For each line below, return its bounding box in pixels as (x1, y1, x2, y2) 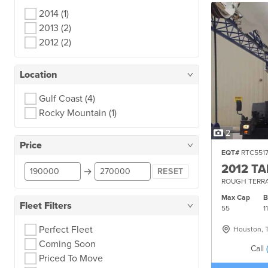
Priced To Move (39, 252, 103, 264)
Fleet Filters (20, 200, 72, 212)
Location (20, 69, 57, 81)
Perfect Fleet (39, 224, 93, 236)
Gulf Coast (39, 93, 83, 105)
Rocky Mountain (39, 107, 106, 119)
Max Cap (221, 193, 250, 202)
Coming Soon (39, 238, 96, 250)
